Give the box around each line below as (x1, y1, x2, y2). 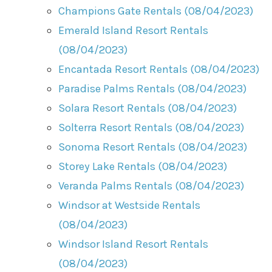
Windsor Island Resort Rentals (58, 237, 209, 251)
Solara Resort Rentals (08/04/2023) (58, 101, 237, 115)
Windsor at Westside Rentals (58, 198, 201, 212)
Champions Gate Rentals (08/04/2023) (58, 4, 254, 18)
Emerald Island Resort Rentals (58, 23, 209, 37)
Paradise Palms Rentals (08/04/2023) (58, 81, 247, 95)
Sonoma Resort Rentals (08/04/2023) (58, 140, 248, 154)
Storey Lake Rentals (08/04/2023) (58, 159, 228, 173)
